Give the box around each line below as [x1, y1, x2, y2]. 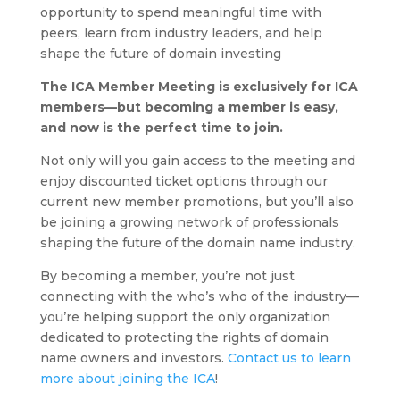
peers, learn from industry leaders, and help [39, 24, 322, 41]
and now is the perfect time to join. [39, 119, 283, 136]
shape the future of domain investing [39, 45, 281, 62]
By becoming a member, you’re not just [39, 267, 295, 284]
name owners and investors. [39, 349, 228, 366]
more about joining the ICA [39, 370, 215, 387]
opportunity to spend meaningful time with [39, 4, 321, 21]
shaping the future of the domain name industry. [39, 234, 355, 251]
